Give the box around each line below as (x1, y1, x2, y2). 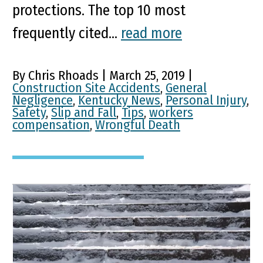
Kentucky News (78, 92, 160, 109)
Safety (12, 104, 46, 121)
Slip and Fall (51, 104, 116, 121)
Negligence (12, 92, 73, 109)
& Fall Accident (12, 224, 144, 249)
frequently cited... (12, 24, 121, 43)
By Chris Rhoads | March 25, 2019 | (12, 68, 193, 84)
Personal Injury (166, 92, 247, 109)
